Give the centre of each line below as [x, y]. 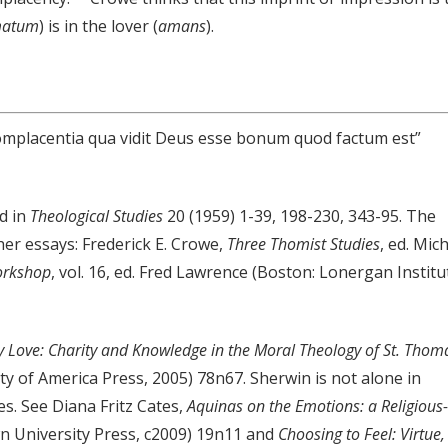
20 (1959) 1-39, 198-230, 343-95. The [299, 216]
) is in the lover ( [98, 26]
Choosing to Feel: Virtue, [359, 434]
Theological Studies [96, 216]
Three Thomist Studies [303, 244]
